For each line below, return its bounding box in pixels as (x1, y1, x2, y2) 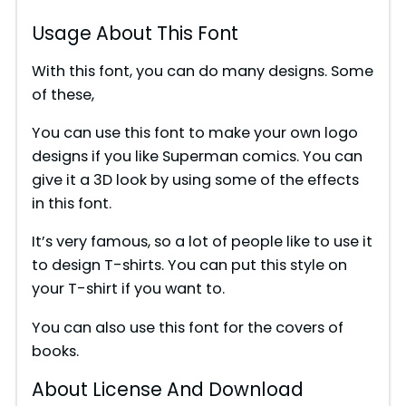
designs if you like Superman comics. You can (31, 146, 362, 168)
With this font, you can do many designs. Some (31, 60, 373, 82)
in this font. (31, 193, 111, 215)
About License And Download (31, 376, 308, 402)
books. (31, 340, 79, 362)
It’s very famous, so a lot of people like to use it (31, 231, 372, 253)
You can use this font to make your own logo (31, 122, 358, 144)
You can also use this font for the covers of (31, 316, 343, 338)
